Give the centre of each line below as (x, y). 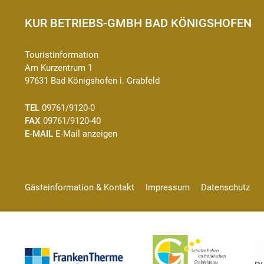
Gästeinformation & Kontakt (80, 187)
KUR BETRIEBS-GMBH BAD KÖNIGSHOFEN (138, 23)
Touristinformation (62, 55)
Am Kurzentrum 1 (59, 68)
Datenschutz (225, 187)
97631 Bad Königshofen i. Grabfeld (92, 81)
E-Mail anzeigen (86, 134)
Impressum (168, 187)
